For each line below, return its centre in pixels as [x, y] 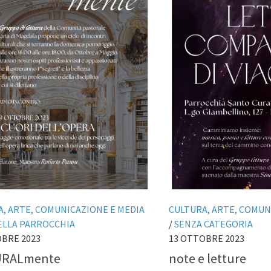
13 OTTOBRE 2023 [207, 239]
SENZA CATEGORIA [214, 224]
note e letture [207, 258]
